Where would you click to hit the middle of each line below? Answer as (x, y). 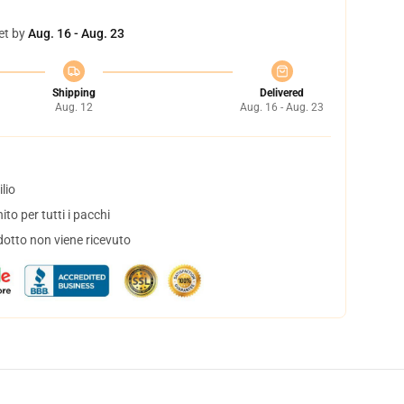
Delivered (282, 93)
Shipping (73, 93)
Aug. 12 (73, 107)
